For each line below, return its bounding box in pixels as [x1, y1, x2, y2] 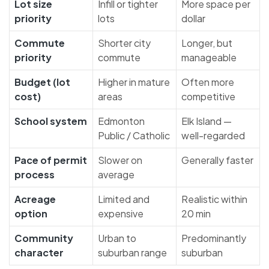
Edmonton [98, 115, 145, 128]
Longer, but [181, 37, 232, 50]
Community [14, 232, 73, 245]
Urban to [98, 232, 136, 245]
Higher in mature [98, 76, 170, 89]
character [14, 246, 64, 259]
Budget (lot [14, 76, 70, 89]
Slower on [98, 154, 142, 167]
